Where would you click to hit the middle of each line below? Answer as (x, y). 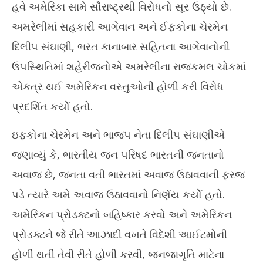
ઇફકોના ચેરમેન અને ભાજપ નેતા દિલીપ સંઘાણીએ (118, 135)
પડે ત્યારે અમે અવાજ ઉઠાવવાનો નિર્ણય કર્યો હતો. (118, 195)
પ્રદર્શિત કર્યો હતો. (52, 107)
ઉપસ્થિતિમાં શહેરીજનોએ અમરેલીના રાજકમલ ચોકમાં (129, 67)
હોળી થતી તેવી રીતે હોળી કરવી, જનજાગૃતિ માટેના (118, 254)
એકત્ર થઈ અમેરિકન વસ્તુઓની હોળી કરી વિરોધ (118, 87)
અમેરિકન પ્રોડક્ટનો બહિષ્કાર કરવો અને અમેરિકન (122, 215)
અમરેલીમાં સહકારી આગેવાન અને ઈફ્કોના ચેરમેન (120, 27)
